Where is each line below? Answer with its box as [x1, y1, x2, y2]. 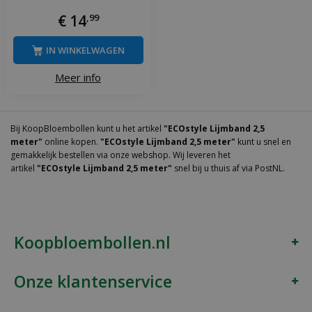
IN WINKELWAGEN [45, 44, 125, 57]
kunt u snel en [235, 135, 291, 148]
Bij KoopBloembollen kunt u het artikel [10, 122, 164, 134]
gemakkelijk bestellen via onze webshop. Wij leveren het [10, 148, 231, 161]
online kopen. [42, 135, 100, 148]
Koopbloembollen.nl [14, 231, 171, 253]
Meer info [55, 70, 101, 85]
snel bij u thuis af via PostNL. [172, 162, 285, 174]
